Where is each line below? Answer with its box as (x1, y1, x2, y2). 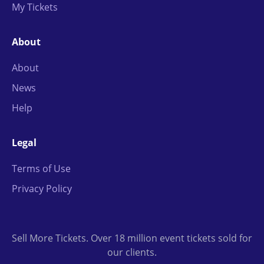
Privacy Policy (12, 182, 72, 195)
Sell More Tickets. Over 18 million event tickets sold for (12, 232, 252, 245)
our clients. (107, 246, 157, 259)
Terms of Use (12, 162, 71, 175)
